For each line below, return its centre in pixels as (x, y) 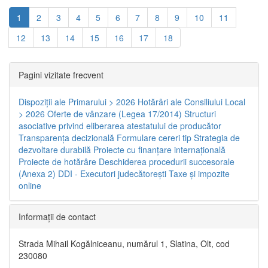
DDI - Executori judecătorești (112, 173)
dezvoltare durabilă (55, 149)
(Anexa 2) (37, 173)
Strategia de (217, 137)
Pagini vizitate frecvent (61, 74)
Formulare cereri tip (154, 137)
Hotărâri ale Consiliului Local (191, 101)
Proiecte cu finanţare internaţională (159, 149)
